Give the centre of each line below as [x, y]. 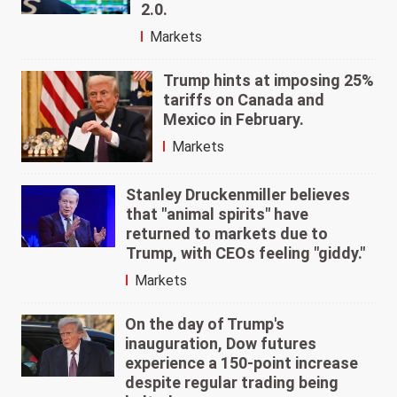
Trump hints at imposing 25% [269, 80]
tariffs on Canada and [244, 99]
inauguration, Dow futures [221, 344]
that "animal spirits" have [217, 214]
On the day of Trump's [205, 324]
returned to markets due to [226, 234]
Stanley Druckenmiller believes [237, 195]
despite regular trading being [232, 383]
